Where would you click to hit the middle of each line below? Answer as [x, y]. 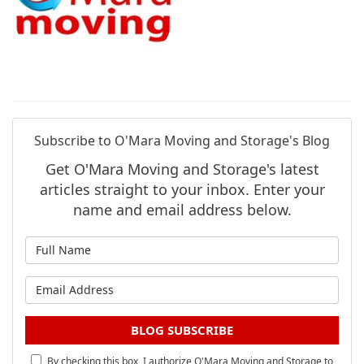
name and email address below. [182, 209]
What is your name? [246, 245]
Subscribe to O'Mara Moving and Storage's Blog [182, 140]
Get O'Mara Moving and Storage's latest [182, 169]
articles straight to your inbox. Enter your [182, 189]
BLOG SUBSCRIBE [182, 329]
